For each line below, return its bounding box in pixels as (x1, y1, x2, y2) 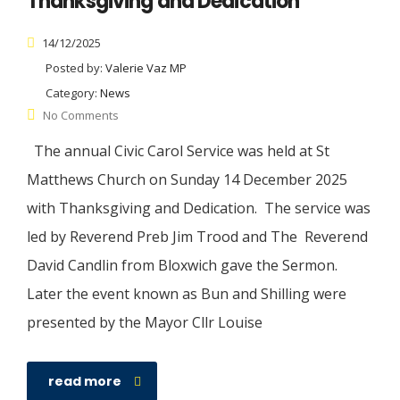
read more (48, 372, 121, 391)
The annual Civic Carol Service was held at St (27, 141, 329, 162)
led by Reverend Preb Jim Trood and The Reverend (27, 227, 368, 247)
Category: (46, 85, 100, 102)
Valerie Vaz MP (105, 60, 187, 77)
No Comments (43, 107, 119, 124)
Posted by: (46, 60, 105, 77)
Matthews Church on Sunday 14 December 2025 (27, 170, 347, 190)
